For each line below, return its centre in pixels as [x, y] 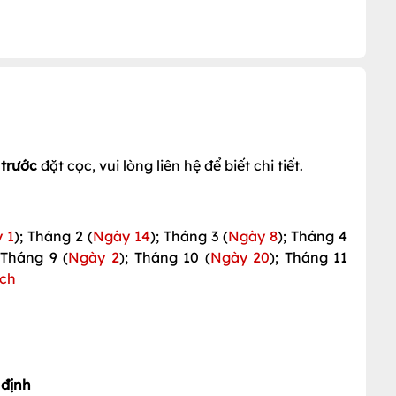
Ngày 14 [122, 236]
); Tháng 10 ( [165, 257]
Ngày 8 [253, 236]
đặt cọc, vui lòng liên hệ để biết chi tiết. [170, 165]
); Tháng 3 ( [190, 236]
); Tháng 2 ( [54, 236]
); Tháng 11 [309, 257]
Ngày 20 [240, 257]
